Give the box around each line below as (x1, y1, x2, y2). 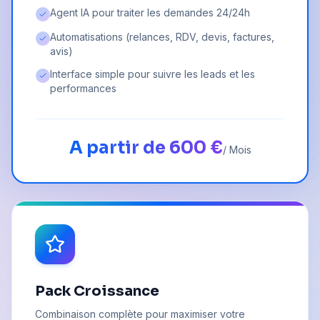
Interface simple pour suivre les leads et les (50, 68, 255, 81)
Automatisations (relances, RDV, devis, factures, (50, 31, 274, 44)
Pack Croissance (35, 282, 159, 301)
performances (50, 82, 116, 95)
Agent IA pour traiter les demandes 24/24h (50, 6, 250, 19)
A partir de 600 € (69, 137, 223, 159)
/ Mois (222, 144, 251, 156)
